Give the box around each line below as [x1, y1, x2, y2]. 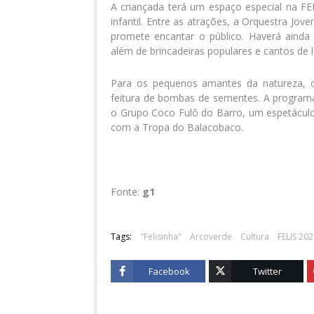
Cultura [240, 231, 269, 243]
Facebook [149, 265, 191, 278]
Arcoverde [190, 231, 232, 243]
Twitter [253, 265, 282, 278]
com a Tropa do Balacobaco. [111, 121, 243, 134]
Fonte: [111, 185, 142, 198]
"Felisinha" [140, 231, 182, 243]
